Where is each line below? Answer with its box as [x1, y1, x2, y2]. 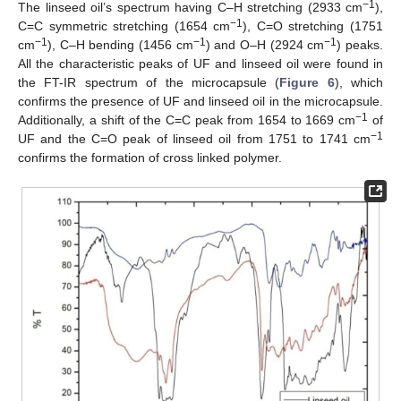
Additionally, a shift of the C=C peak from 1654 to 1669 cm [18, 112, 356, 127]
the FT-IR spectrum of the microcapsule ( [18, 74, 280, 90]
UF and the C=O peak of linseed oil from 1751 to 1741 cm [18, 131, 371, 146]
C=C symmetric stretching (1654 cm [18, 18, 231, 33]
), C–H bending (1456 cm [47, 37, 193, 52]
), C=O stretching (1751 [243, 18, 384, 33]
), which [334, 74, 383, 90]
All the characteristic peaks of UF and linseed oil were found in [18, 55, 383, 71]
